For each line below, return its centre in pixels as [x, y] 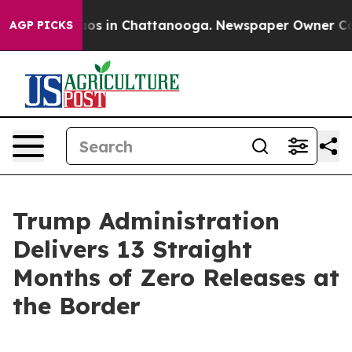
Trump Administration [146, 221]
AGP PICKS [41, 25]
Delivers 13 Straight [132, 249]
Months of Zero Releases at [176, 277]
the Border [77, 306]
